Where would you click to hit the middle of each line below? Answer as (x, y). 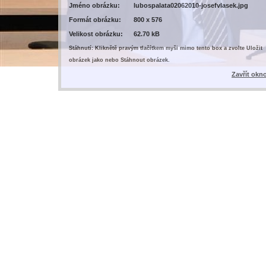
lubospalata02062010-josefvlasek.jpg (191, 5)
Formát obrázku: (95, 19)
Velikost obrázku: (96, 34)
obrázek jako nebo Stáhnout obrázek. (119, 60)
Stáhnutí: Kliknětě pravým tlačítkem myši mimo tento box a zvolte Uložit (166, 48)
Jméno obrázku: (94, 5)
